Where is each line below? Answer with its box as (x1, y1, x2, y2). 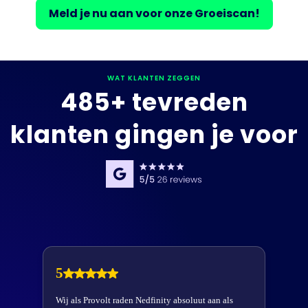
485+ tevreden (60, 85, 248, 120)
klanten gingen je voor (10, 118, 298, 152)
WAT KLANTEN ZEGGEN (107, 73, 201, 84)
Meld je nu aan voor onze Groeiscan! (48, 5, 260, 22)
